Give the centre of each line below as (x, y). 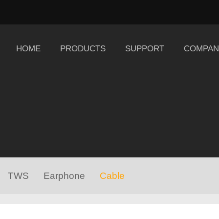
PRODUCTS (83, 49)
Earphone (64, 176)
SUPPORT (144, 49)
